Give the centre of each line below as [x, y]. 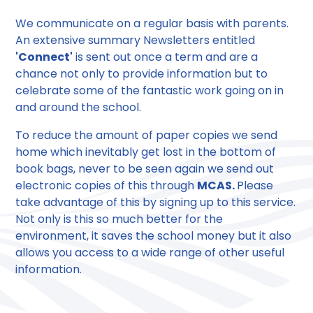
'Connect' [44, 57]
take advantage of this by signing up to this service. [156, 203]
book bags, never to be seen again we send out [145, 169]
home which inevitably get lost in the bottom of [146, 152]
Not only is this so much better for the [119, 219]
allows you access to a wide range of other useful [150, 253]
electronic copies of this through [107, 186]
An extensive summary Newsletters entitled [136, 41]
